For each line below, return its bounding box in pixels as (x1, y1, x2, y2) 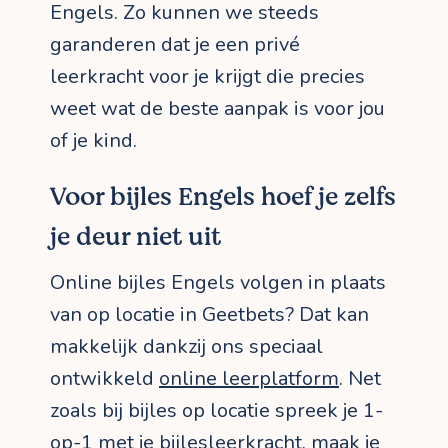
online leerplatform (159, 365, 339, 393)
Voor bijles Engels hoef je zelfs (50, 179, 396, 216)
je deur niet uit (50, 219, 221, 256)
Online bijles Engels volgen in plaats (50, 269, 386, 297)
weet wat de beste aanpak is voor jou (50, 95, 385, 123)
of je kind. (50, 127, 137, 155)
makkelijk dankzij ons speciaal (50, 333, 323, 361)
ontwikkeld (50, 365, 159, 393)
